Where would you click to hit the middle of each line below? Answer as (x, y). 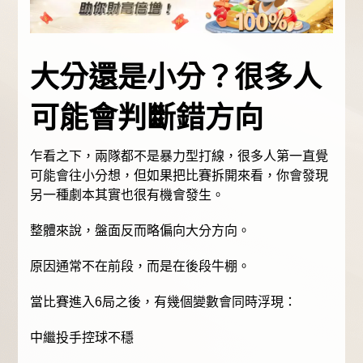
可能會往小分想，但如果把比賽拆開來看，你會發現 (179, 175)
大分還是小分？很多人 (176, 77)
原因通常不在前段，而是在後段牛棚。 (141, 266)
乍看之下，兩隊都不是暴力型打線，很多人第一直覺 (179, 156)
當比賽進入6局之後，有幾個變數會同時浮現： (164, 301)
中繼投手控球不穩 (82, 337)
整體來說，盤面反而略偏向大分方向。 (141, 230)
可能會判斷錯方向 (147, 117)
